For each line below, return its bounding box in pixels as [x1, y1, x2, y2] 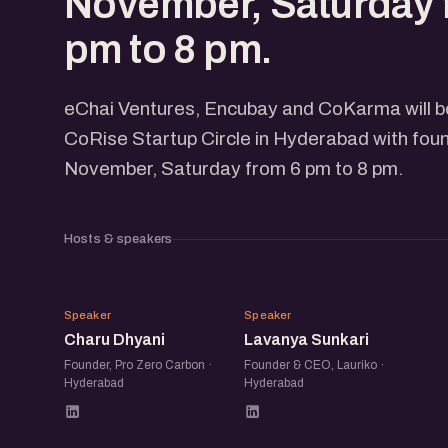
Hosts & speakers [64, 231, 173, 246]
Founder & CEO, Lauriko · [244, 357, 385, 372]
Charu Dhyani [64, 330, 165, 348]
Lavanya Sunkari [244, 330, 370, 348]
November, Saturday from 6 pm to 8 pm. [64, 157, 403, 179]
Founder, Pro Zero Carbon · [64, 357, 212, 372]
